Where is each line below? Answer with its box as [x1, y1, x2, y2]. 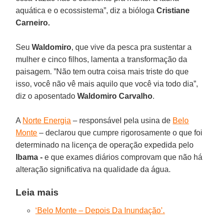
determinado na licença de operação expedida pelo [16, 140, 194, 149]
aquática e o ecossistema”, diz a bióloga [16, 6, 157, 15]
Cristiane [156, 6, 190, 15]
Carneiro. [16, 18, 50, 27]
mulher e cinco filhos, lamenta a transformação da [16, 55, 188, 64]
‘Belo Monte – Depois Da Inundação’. [35, 206, 165, 215]
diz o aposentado [16, 91, 78, 100]
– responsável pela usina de [71, 116, 173, 125]
